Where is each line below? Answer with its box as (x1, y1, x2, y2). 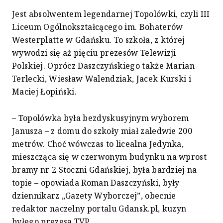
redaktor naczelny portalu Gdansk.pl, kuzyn (12, 203, 187, 215)
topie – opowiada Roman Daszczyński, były (12, 177, 180, 189)
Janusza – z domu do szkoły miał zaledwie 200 (12, 125, 193, 137)
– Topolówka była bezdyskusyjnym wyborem (12, 112, 189, 124)
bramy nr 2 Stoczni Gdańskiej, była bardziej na (12, 164, 197, 176)
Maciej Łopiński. (12, 86, 77, 98)
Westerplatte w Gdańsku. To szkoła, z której (12, 34, 185, 46)
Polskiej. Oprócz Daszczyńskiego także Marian (12, 60, 195, 72)
